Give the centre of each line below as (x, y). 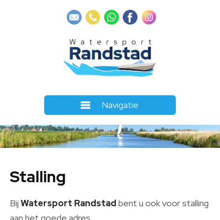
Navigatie (120, 105)
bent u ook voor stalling (163, 203)
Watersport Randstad (69, 203)
